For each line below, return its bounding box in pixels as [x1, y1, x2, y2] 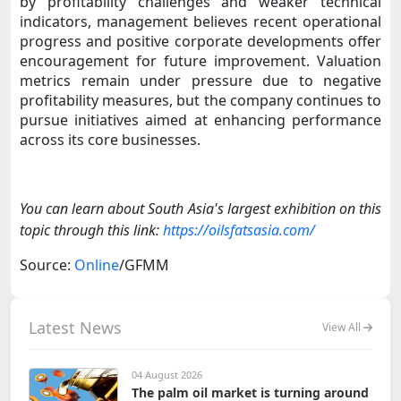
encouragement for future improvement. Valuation [20, 50, 381, 71]
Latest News [29, 316, 122, 338]
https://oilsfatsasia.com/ [163, 219, 315, 240]
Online [74, 254, 119, 275]
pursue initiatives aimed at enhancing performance [20, 109, 381, 130]
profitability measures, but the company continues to [20, 90, 381, 110]
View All [321, 320, 363, 336]
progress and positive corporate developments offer [20, 30, 381, 51]
